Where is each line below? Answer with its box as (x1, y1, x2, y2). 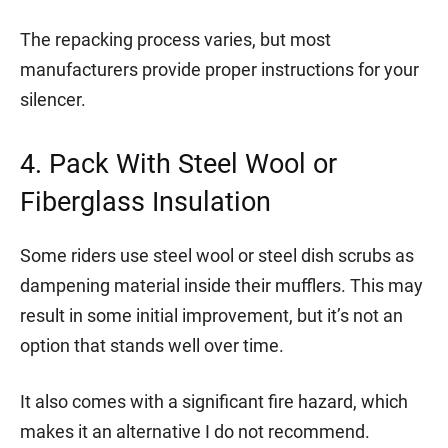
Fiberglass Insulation (20, 185, 271, 218)
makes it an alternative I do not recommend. (20, 420, 370, 442)
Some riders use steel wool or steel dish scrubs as (20, 244, 414, 266)
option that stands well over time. (20, 334, 284, 356)
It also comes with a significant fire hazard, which (20, 390, 408, 412)
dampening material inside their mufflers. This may (20, 274, 423, 296)
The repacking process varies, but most (20, 28, 331, 50)
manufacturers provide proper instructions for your (20, 58, 419, 80)
